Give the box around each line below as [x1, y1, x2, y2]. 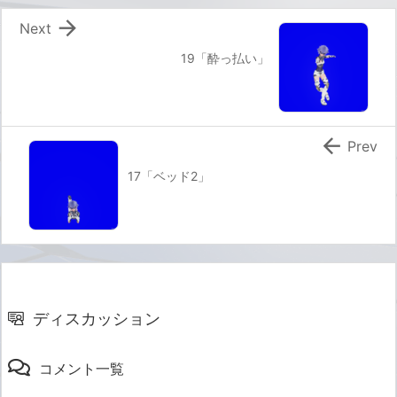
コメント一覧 [39, 360, 124, 378]
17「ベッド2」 [128, 168, 210, 184]
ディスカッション [33, 309, 160, 329]
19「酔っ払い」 [181, 51, 269, 66]
